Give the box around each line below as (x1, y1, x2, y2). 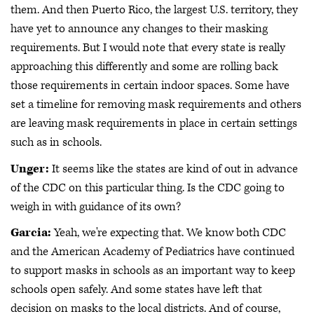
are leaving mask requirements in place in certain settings (11, 116, 297, 131)
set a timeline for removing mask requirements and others (11, 97, 301, 112)
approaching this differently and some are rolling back (11, 59, 278, 74)
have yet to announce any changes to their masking (11, 21, 268, 36)
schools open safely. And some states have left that (11, 282, 262, 297)
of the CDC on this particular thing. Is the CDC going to (11, 179, 285, 196)
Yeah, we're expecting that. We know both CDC (51, 225, 286, 240)
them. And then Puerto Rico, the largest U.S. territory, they (11, 2, 298, 18)
